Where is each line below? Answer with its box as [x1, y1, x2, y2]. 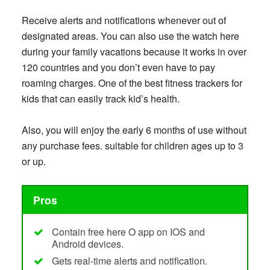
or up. [21, 154, 46, 169]
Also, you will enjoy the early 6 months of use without [21, 123, 246, 137]
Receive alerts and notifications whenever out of [21, 13, 226, 28]
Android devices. [51, 236, 124, 251]
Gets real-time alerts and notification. [51, 253, 207, 268]
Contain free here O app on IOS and [51, 224, 205, 239]
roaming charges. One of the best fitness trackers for [21, 76, 242, 90]
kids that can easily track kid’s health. [21, 92, 180, 106]
